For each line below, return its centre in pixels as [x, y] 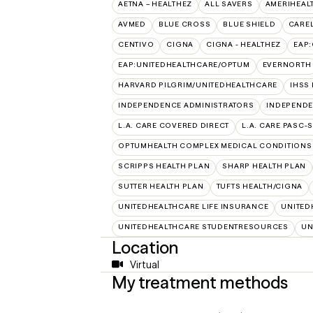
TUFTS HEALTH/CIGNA [259, 186]
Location [145, 247]
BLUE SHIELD [249, 24]
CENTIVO [136, 44]
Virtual [144, 264]
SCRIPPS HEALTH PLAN [164, 166]
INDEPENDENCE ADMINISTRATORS [186, 105]
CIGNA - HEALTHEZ [243, 44]
